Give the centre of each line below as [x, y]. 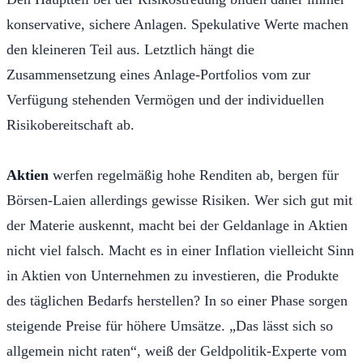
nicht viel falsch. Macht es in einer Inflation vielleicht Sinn [180, 250]
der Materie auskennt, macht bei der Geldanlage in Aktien [177, 225]
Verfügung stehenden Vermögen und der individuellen [165, 99]
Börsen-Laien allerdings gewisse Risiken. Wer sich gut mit [179, 200]
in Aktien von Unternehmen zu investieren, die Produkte [173, 275]
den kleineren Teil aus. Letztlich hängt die [130, 49]
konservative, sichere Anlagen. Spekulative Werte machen [177, 24]
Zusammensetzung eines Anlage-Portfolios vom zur [158, 74]
